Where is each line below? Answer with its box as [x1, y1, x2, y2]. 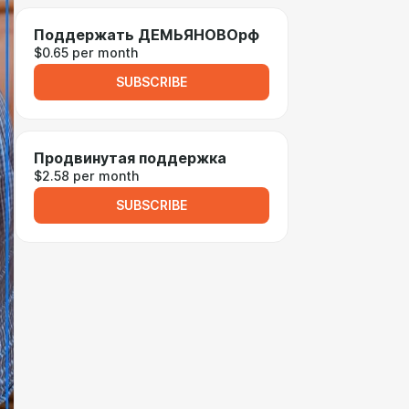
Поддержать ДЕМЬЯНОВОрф [34, 26, 259, 44]
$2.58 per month [34, 169, 139, 184]
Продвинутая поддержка [34, 150, 226, 167]
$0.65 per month [34, 46, 138, 60]
